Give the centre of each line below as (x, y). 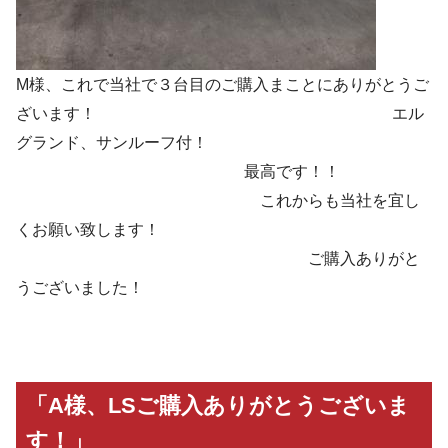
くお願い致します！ (88, 229)
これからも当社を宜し (218, 200)
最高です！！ (178, 171)
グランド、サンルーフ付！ (112, 142)
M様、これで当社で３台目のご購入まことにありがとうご (222, 84)
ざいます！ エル (220, 113)
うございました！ (186, 287)
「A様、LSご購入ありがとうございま (217, 406)
